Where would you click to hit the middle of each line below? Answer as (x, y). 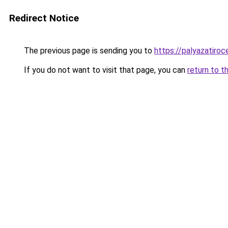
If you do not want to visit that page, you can (105, 70)
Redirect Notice (44, 18)
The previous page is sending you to (88, 51)
